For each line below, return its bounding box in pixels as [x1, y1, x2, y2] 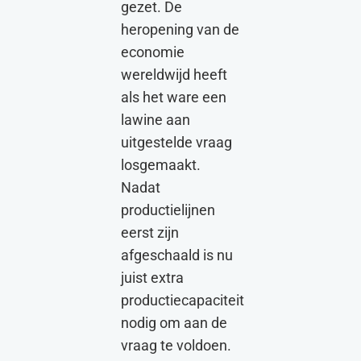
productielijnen [121, 202, 215, 219]
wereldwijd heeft [121, 67, 227, 84]
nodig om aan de [121, 315, 227, 332]
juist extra [121, 270, 184, 287]
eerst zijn [121, 225, 179, 242]
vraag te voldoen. [121, 338, 231, 355]
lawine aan [121, 112, 190, 129]
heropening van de [121, 22, 239, 39]
